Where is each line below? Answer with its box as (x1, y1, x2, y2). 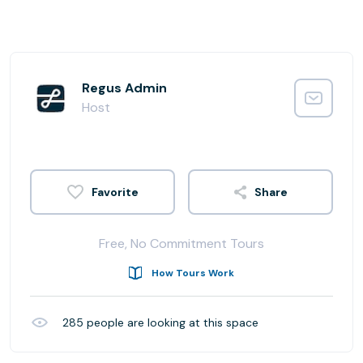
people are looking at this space (83, 315, 258, 330)
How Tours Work (152, 267, 234, 280)
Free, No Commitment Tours (99, 235, 264, 252)
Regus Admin (82, 79, 167, 96)
